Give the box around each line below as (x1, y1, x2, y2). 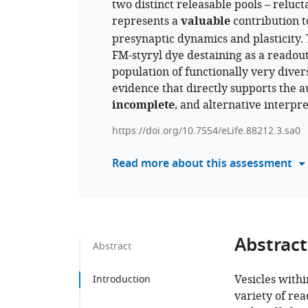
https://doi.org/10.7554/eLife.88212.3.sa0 (112, 124, 300, 138)
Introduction (93, 272, 151, 287)
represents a (112, 13, 181, 30)
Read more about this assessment (112, 155, 292, 173)
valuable (181, 13, 230, 32)
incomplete (112, 97, 175, 115)
